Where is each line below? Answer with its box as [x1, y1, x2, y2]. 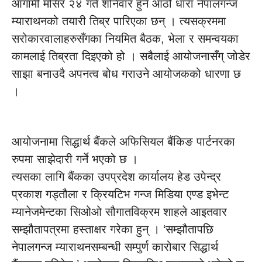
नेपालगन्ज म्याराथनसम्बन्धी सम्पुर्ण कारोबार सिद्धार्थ [12, 240, 218, 253]
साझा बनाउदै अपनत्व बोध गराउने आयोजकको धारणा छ [12, 67, 241, 80]
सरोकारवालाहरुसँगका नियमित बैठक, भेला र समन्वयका [12, 32, 239, 45]
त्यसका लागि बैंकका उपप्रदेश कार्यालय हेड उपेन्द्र [12, 170, 221, 183]
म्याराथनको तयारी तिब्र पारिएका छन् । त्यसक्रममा [12, 15, 226, 27]
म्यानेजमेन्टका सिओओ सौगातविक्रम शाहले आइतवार [12, 205, 227, 218]
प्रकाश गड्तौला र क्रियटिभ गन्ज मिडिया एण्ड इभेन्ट [12, 188, 229, 201]
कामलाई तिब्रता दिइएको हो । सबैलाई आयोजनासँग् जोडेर [12, 50, 250, 63]
